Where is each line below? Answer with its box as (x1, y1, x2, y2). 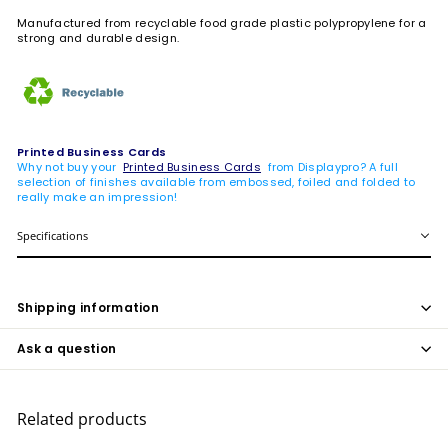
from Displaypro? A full (261, 158, 398, 175)
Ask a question (17, 339, 117, 357)
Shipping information (17, 298, 159, 316)
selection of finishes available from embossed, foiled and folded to (17, 173, 416, 190)
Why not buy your (17, 158, 123, 175)
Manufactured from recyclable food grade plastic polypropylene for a (17, 14, 427, 31)
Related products (17, 407, 147, 430)
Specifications (17, 227, 88, 243)
